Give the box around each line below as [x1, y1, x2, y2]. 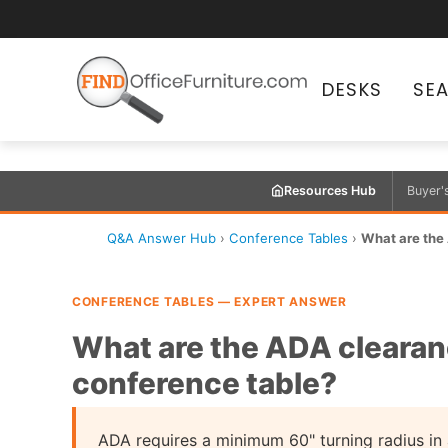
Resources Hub [283, 183, 376, 199]
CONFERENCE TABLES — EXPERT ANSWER [72, 293, 347, 309]
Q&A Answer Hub [107, 229, 216, 246]
